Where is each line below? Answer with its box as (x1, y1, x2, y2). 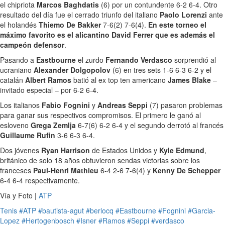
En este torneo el (148, 20, 206, 30)
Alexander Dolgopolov (34, 65, 110, 75)
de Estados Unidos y (90, 145, 159, 155)
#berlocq (86, 205, 114, 215)
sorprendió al (172, 55, 216, 65)
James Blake (168, 75, 211, 85)
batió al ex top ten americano (71, 75, 168, 85)
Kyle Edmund (159, 145, 204, 155)
